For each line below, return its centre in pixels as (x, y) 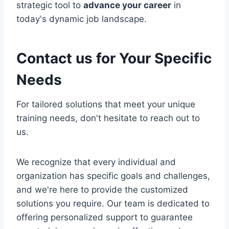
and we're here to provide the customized (102, 189)
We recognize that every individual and (96, 162)
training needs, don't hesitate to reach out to (108, 118)
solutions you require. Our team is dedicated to (113, 203)
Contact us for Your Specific (114, 58)
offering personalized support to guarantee (105, 217)
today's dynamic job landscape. (82, 19)
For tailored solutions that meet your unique (106, 104)
